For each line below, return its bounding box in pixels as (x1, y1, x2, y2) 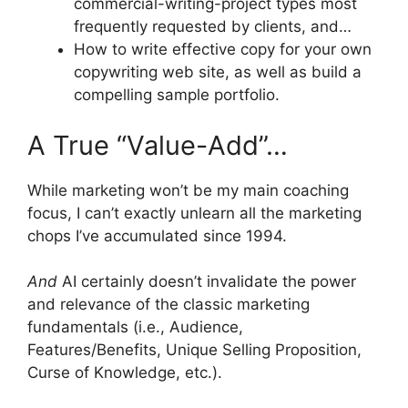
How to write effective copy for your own (74, 40, 372, 59)
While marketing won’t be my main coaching (27, 180, 349, 199)
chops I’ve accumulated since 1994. (27, 226, 287, 245)
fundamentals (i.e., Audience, (27, 318, 243, 337)
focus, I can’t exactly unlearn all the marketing (27, 203, 362, 222)
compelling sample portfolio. (74, 86, 280, 105)
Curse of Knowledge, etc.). (27, 363, 222, 382)
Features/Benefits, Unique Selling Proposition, (27, 341, 362, 360)
